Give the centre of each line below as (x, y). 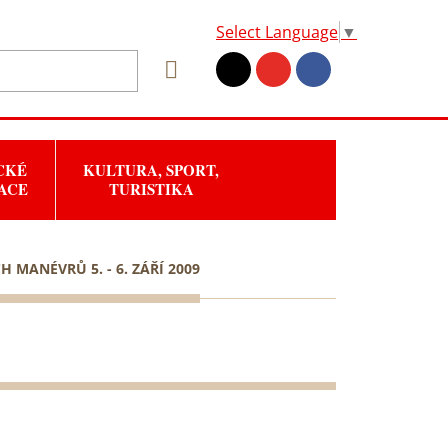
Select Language (277, 31)
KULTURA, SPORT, (151, 170)
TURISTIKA (151, 189)
